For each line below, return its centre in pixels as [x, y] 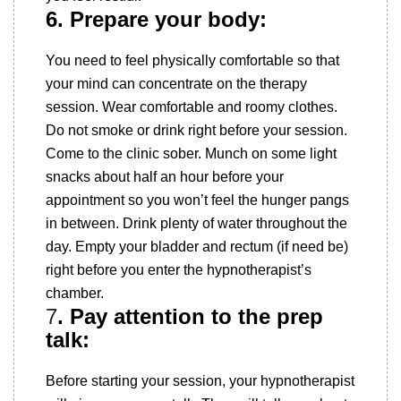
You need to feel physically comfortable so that [192, 60]
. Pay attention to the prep [190, 316]
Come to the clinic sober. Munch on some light [191, 154]
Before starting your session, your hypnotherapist [200, 381]
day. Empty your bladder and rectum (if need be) [197, 247]
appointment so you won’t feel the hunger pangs [197, 200]
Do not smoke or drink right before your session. [196, 130]
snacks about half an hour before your [165, 177]
